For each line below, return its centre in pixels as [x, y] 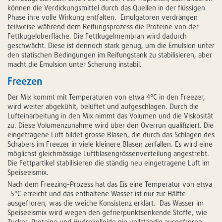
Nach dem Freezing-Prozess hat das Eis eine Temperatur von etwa [110, 184]
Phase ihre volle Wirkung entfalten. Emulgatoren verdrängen [103, 17]
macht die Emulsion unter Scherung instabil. [75, 64]
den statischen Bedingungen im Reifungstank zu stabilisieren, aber [110, 55]
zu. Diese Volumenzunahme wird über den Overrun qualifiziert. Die [111, 125]
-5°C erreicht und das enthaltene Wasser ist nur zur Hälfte [97, 193]
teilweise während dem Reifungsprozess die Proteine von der [103, 26]
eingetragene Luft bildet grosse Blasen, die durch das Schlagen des [111, 134]
